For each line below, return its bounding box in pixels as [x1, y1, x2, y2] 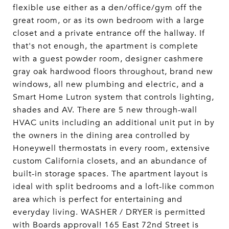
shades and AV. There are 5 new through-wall [13, 105, 197, 115]
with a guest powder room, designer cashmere [13, 54, 203, 64]
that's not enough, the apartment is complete [13, 41, 198, 51]
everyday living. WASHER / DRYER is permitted [13, 207, 205, 217]
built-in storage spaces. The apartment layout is [13, 169, 208, 179]
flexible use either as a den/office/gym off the [13, 3, 202, 13]
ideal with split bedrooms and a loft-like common [13, 181, 215, 192]
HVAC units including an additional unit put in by [13, 118, 215, 128]
